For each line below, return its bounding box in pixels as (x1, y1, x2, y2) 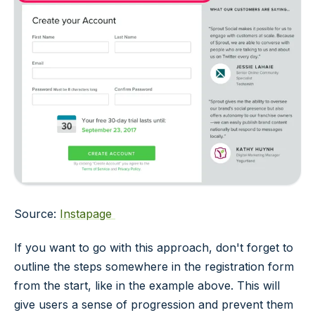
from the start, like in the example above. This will (14, 278, 280, 293)
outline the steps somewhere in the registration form (14, 259, 294, 274)
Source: (14, 207, 60, 221)
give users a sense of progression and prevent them (14, 297, 293, 312)
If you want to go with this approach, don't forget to (14, 240, 293, 255)
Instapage (60, 207, 115, 221)
